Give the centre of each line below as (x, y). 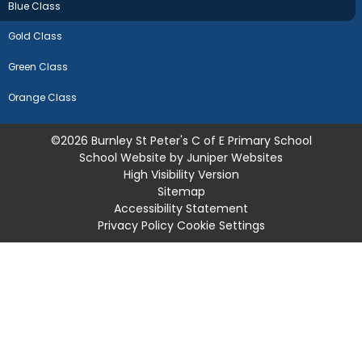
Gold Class (36, 37)
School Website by (133, 157)
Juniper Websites (235, 157)
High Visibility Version (181, 174)
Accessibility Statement (181, 208)
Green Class (38, 67)
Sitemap (181, 191)
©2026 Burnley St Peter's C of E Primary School (181, 140)
